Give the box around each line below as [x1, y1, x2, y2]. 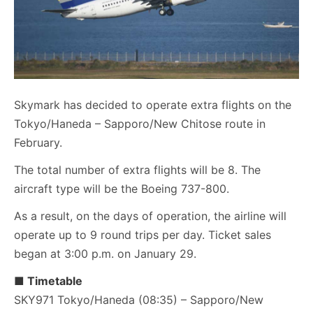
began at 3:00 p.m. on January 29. [14, 247, 196, 261]
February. [14, 136, 62, 150]
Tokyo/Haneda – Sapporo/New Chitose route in [14, 117, 265, 131]
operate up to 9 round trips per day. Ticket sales [14, 228, 271, 242]
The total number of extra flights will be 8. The [14, 163, 261, 177]
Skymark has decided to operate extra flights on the [14, 98, 291, 112]
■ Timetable [14, 274, 82, 288]
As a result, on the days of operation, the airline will [14, 209, 286, 223]
